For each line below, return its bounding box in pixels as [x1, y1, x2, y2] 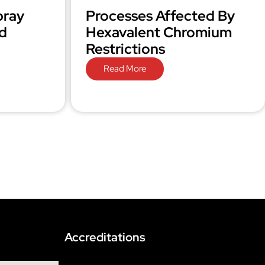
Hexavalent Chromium [85, 23, 232, 41]
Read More [103, 63, 146, 75]
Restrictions [85, 40, 165, 58]
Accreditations [64, 230, 146, 245]
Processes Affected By [85, 7, 235, 25]
